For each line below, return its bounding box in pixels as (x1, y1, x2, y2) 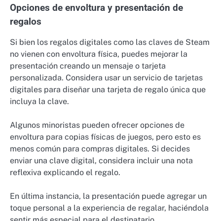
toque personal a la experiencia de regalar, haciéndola (10, 203, 209, 213)
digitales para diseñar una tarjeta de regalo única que (10, 85, 206, 95)
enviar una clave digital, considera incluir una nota (10, 156, 193, 166)
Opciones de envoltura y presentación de (10, 2, 183, 14)
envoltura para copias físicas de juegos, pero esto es (10, 132, 201, 142)
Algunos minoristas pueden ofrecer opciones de (10, 120, 184, 130)
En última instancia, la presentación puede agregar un (10, 191, 207, 201)
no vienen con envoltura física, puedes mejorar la (10, 49, 187, 59)
